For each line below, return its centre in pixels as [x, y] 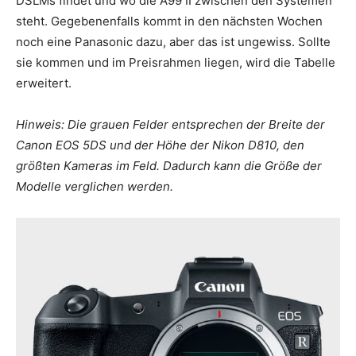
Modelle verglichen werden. [95, 186]
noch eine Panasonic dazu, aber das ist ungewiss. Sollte [173, 41]
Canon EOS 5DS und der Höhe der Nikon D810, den [160, 145]
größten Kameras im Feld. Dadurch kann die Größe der [169, 165]
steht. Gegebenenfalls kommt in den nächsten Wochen [169, 21]
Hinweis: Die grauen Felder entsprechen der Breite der [170, 124]
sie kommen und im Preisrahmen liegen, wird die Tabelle [176, 62]
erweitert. [44, 83]
